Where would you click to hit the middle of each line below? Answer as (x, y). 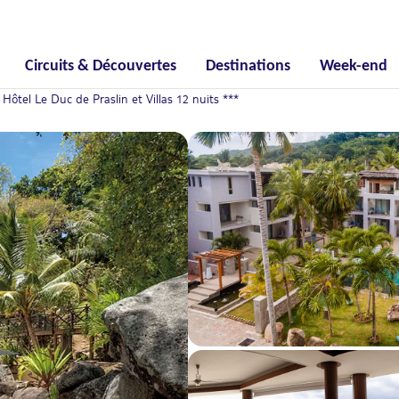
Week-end (354, 66)
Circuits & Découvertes (100, 66)
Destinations (248, 66)
